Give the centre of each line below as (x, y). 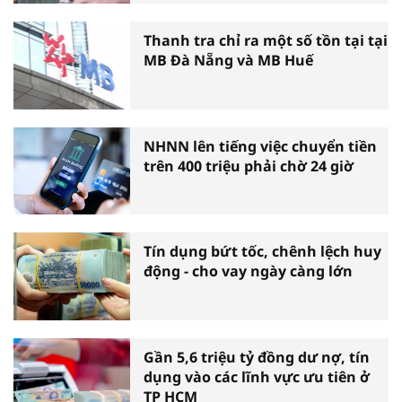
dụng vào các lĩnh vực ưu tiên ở (257, 376)
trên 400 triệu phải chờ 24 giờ (249, 166)
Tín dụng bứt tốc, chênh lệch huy (262, 252)
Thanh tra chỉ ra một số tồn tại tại (266, 41)
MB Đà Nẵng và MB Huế (228, 61)
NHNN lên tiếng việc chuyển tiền (260, 146)
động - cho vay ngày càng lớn (248, 271)
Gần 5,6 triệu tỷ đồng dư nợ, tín (257, 357)
